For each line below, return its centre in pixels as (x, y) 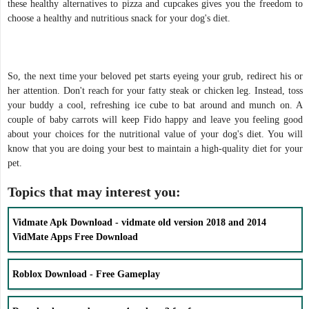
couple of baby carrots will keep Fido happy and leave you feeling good (155, 119)
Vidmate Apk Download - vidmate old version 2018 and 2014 (139, 222)
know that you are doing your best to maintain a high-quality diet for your (155, 148)
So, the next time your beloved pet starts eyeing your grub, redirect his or (155, 76)
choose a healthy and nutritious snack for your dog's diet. (122, 18)
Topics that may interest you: (94, 192)
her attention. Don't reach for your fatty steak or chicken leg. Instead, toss (155, 90)
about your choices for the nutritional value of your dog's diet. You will (155, 134)
